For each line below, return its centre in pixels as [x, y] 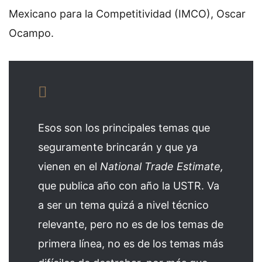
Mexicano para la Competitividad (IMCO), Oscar [127, 14]
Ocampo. [34, 33]
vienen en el [69, 166]
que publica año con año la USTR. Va [129, 185]
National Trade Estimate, [162, 166]
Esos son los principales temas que [124, 127]
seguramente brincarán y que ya [118, 147]
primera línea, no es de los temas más [131, 243]
